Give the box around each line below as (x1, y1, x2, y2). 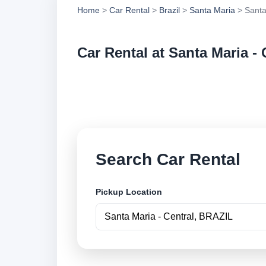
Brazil (159, 5, 180, 15)
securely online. (173, 94, 248, 107)
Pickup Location (96, 187, 162, 197)
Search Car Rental (96, 150, 240, 169)
